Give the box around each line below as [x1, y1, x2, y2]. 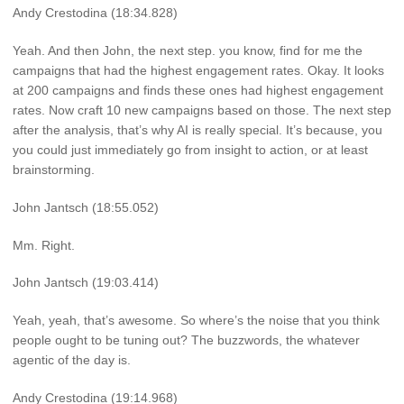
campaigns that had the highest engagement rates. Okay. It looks [13, 62, 384, 78]
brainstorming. [13, 161, 95, 177]
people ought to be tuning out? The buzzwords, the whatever [13, 333, 360, 348]
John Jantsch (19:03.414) [13, 275, 159, 290]
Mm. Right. [13, 237, 75, 252]
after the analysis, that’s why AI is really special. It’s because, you [13, 122, 382, 137]
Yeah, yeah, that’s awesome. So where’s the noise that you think [13, 313, 380, 328]
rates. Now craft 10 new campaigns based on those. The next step [13, 102, 391, 117]
